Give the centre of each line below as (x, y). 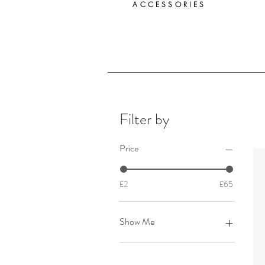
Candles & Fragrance (169, 245)
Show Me (137, 222)
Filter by (145, 119)
